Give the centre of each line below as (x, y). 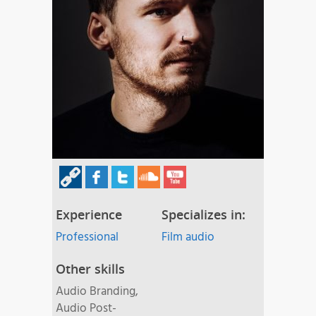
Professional (87, 238)
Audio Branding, (97, 292)
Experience (89, 215)
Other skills (90, 269)
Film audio (188, 238)
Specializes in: (203, 215)
